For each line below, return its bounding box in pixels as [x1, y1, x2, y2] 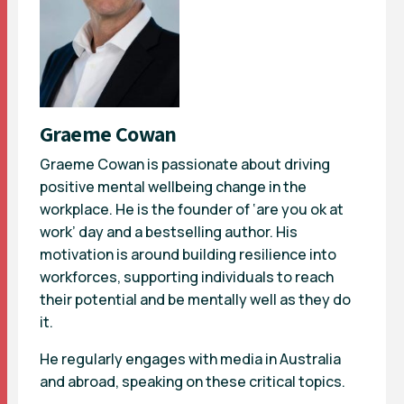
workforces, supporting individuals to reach [40, 266, 334, 287]
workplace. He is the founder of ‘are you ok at [40, 198, 344, 219]
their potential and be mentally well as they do [40, 289, 351, 309]
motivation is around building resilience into [40, 243, 336, 264]
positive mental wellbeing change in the [40, 176, 307, 197]
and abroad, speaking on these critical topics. [40, 371, 345, 391]
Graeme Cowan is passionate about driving [40, 153, 330, 174]
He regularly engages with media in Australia [40, 348, 341, 369]
